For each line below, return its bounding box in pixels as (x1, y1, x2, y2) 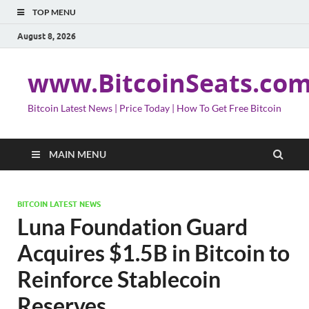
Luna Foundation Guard (17, 213, 248, 240)
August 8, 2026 (17, 30, 76, 41)
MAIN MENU (49, 148, 106, 160)
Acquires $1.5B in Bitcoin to (17, 239, 290, 266)
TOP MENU (32, 7, 76, 17)
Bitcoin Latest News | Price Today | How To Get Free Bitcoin (28, 102, 281, 114)
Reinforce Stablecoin (17, 266, 221, 292)
